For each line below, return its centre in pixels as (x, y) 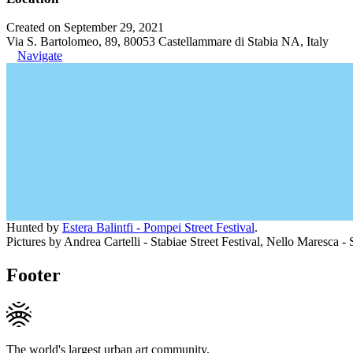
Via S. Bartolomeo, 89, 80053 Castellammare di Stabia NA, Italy (167, 41)
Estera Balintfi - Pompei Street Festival (158, 227)
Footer (33, 275)
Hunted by (34, 227)
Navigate (40, 55)
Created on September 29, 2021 (85, 27)
